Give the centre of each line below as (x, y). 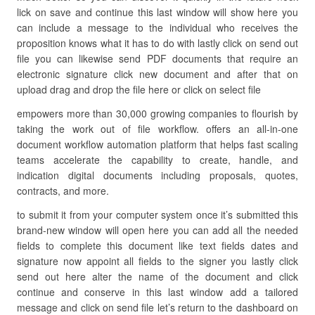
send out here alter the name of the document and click (157, 276)
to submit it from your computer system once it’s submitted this (157, 214)
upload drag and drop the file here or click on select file (139, 89)
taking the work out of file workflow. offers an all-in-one (157, 129)
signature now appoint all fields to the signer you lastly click (157, 261)
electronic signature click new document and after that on (157, 74)
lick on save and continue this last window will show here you (157, 12)
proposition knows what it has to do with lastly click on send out (157, 43)
